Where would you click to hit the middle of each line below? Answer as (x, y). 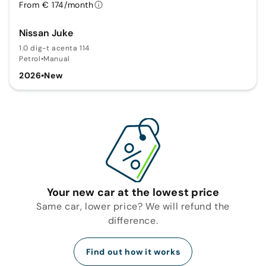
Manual (57, 58)
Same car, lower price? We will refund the (133, 206)
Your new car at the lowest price (133, 192)
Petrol (30, 58)
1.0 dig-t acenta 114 (54, 48)
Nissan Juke (46, 33)
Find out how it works (133, 251)
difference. (133, 220)
